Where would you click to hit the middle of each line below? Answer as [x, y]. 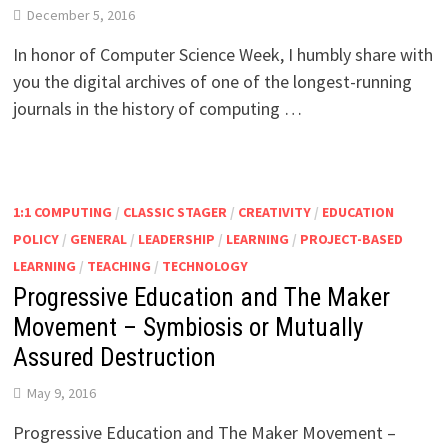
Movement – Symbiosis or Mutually [187, 327]
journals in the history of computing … [157, 108]
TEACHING [118, 265]
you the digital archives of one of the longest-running [212, 81]
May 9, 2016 [61, 392]
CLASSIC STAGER [174, 211]
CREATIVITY [274, 211]
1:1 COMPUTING [62, 211]
